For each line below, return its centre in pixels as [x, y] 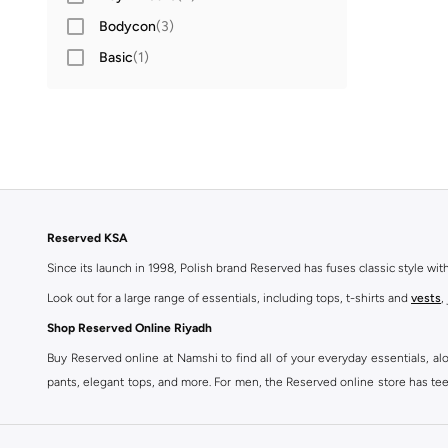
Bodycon [127, 26]
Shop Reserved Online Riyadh [129, 328]
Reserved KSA [87, 238]
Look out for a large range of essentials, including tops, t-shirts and [229, 298]
